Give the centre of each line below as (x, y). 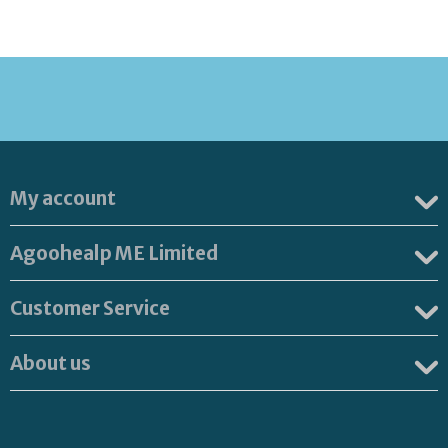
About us (50, 363)
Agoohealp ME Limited (114, 253)
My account (63, 198)
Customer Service (90, 308)
